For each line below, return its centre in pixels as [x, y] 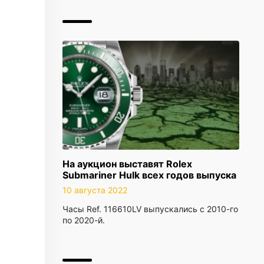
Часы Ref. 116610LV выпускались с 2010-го [150, 209]
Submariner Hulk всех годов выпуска [149, 175]
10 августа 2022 [95, 190]
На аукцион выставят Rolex [127, 164]
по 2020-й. [84, 220]
